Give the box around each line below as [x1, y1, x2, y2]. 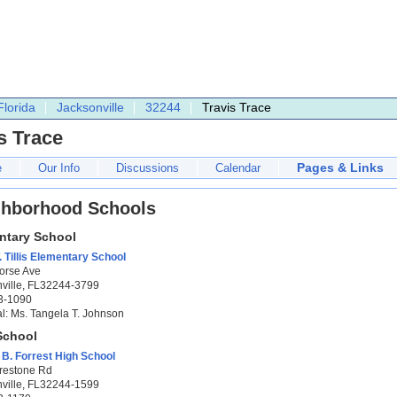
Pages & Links [297, 160, 384, 175]
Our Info [38, 161, 80, 175]
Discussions [116, 161, 179, 175]
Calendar [215, 161, 261, 175]
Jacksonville [57, 100, 124, 114]
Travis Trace [202, 100, 271, 114]
